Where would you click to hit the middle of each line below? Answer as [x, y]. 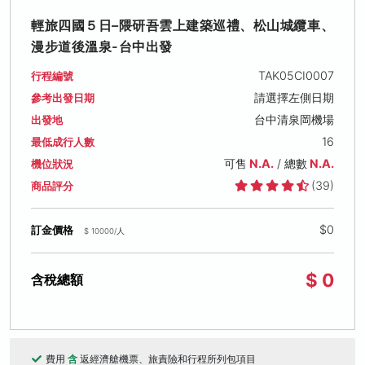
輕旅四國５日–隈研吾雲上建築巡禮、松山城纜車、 [182, 25]
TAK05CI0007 [296, 75]
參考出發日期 [63, 98]
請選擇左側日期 [294, 97]
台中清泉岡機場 [294, 119]
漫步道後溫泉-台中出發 [102, 46]
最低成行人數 [63, 142]
